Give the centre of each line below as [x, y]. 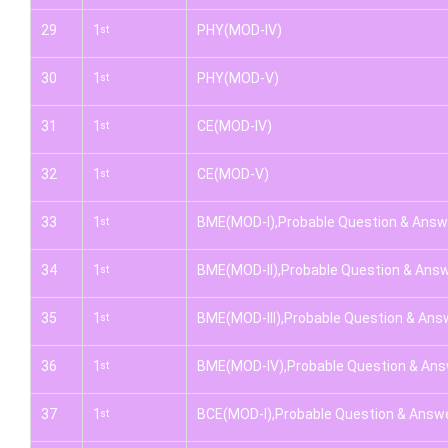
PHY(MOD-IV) [239, 30]
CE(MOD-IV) [234, 126]
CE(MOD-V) [233, 174]
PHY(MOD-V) [238, 78]
